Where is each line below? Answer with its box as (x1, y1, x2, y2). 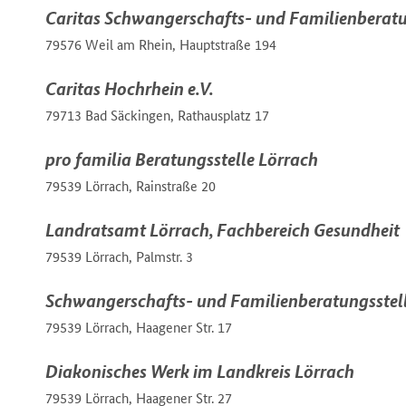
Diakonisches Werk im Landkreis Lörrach (45, 359, 354, 382)
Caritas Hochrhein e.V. (45, 76, 214, 100)
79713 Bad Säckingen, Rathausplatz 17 (45, 106, 269, 124)
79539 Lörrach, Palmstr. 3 (45, 247, 193, 266)
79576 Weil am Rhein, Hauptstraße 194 (45, 35, 276, 53)
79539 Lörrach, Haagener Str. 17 (45, 318, 232, 336)
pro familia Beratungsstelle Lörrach (45, 147, 318, 170)
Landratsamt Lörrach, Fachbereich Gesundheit (45, 217, 400, 241)
